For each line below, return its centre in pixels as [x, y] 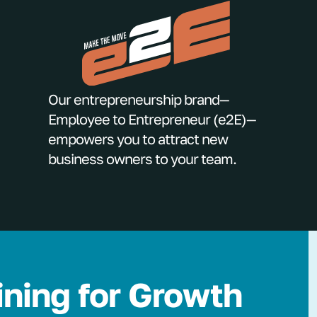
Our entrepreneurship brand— [139, 99]
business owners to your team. [142, 158]
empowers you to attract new [138, 139]
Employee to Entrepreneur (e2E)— [152, 119]
